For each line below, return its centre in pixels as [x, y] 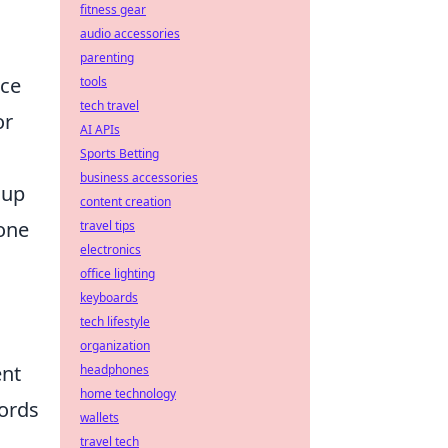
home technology [128, 393]
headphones [114, 369]
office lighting [117, 273]
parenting [107, 57]
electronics [110, 249]
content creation [125, 201]
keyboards [109, 297]
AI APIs [100, 129]
